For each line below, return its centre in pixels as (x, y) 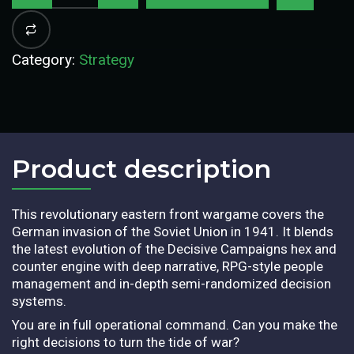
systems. (41, 301)
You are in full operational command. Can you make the (175, 324)
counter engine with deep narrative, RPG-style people (168, 266)
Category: (45, 59)
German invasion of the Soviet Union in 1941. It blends (173, 231)
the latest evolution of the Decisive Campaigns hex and (174, 249)
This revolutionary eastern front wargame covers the (168, 214)
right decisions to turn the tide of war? (126, 342)
